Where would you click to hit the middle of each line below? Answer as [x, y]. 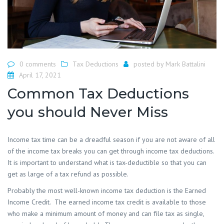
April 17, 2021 [40, 75]
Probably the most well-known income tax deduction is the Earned [107, 191]
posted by [149, 64]
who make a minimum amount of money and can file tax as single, [106, 214]
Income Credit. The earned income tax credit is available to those [107, 202]
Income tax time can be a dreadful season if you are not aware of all [111, 140]
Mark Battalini [185, 64]
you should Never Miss [88, 112]
